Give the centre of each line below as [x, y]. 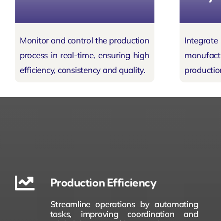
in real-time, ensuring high [99, 55]
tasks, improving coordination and [124, 214]
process [34, 55]
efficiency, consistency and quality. [82, 70]
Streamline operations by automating [124, 204]
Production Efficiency [103, 182]
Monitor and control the [64, 40]
